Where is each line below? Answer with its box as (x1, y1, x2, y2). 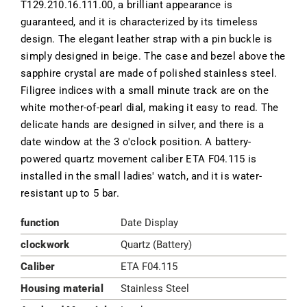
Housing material (21, 282, 103, 295)
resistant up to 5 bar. (21, 186, 120, 199)
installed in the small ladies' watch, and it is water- (21, 169, 262, 182)
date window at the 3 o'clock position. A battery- (21, 135, 251, 148)
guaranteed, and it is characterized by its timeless (21, 15, 258, 28)
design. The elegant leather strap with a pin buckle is (21, 32, 273, 45)
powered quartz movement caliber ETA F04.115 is (21, 152, 257, 165)
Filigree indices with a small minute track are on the (21, 84, 269, 97)
